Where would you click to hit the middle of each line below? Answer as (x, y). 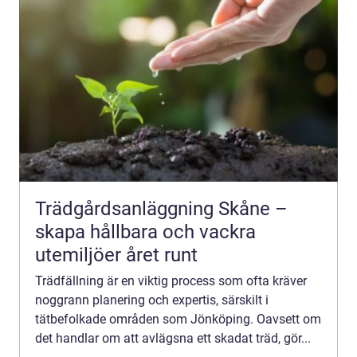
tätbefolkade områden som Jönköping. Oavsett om (178, 320)
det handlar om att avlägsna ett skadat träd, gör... (173, 339)
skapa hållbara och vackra (145, 232)
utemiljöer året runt (116, 255)
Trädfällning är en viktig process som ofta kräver (171, 281)
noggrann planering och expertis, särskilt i (152, 300)
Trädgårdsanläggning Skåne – (161, 209)
